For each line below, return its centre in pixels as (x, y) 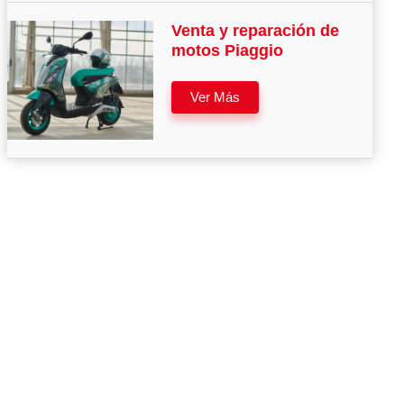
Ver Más (216, 96)
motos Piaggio (228, 50)
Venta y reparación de (256, 30)
